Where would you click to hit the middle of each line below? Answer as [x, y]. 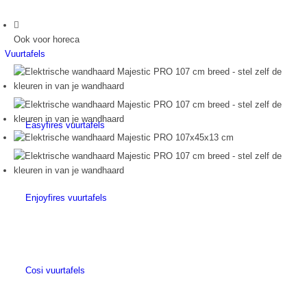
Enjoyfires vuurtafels [66, 198]
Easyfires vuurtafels [65, 125]
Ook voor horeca [47, 39]
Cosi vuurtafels [55, 270]
